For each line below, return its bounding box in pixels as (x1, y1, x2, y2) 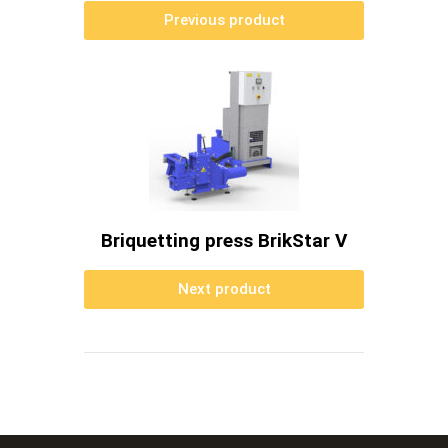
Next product (177, 279, 271, 298)
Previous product (163, 10, 285, 29)
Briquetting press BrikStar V (101, 228, 347, 252)
